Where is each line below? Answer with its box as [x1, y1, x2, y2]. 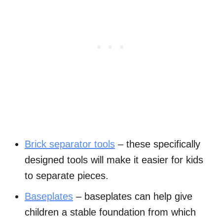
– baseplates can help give [73, 191, 192, 202]
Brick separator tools [25, 139, 115, 150]
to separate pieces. [25, 170, 109, 182]
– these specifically [115, 139, 200, 150]
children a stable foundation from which [25, 207, 196, 218]
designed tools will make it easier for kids [25, 154, 203, 166]
